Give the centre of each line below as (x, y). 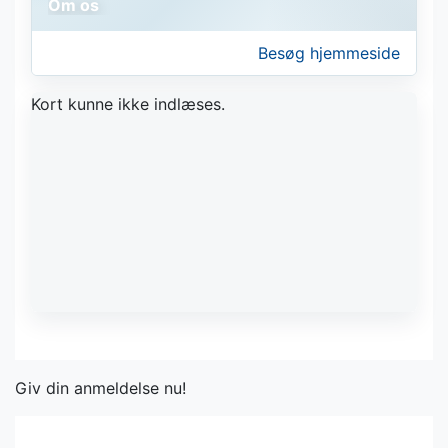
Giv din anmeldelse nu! (100, 388)
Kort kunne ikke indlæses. (128, 104)
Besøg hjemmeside (329, 53)
